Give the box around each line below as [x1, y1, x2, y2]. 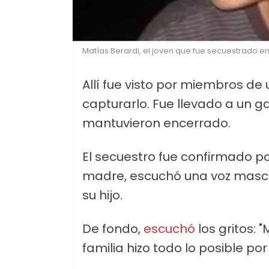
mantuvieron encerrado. [82, 115, 231, 132]
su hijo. [82, 187, 122, 204]
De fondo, [82, 220, 144, 238]
